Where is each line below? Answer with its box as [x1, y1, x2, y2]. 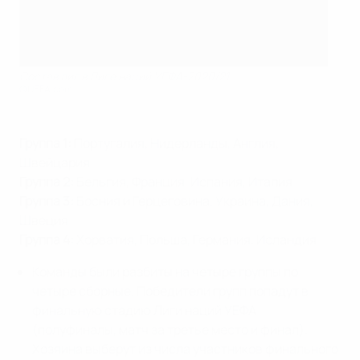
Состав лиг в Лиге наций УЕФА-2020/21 [19, 67, 229, 84]
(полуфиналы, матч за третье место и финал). [32, 320, 308, 338]
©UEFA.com [19, 81, 72, 96]
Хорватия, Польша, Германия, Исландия [76, 230, 317, 248]
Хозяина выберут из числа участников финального [32, 339, 338, 358]
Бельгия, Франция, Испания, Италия [76, 172, 292, 190]
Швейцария [19, 153, 90, 171]
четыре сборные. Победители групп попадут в [32, 281, 309, 300]
